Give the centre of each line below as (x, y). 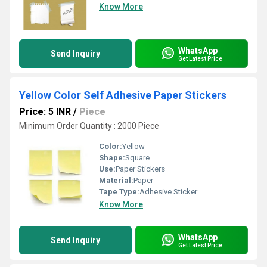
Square (137, 158)
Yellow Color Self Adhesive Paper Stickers (123, 95)
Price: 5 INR (45, 112)
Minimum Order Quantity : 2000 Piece (89, 126)
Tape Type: (119, 192)
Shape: (112, 158)
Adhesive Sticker (168, 192)
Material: (116, 180)
